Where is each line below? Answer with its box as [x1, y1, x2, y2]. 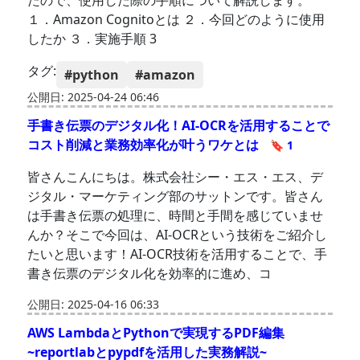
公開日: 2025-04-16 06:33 [27, 297, 160, 313]
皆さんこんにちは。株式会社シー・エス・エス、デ [27, 168, 324, 186]
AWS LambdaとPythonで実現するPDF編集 [27, 324, 285, 342]
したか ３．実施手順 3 [27, 30, 157, 48]
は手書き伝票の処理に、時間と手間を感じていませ [27, 207, 324, 225]
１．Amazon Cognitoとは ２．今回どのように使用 [27, 10, 325, 29]
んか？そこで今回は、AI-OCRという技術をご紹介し [27, 226, 328, 244]
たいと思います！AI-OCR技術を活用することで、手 [27, 245, 328, 264]
